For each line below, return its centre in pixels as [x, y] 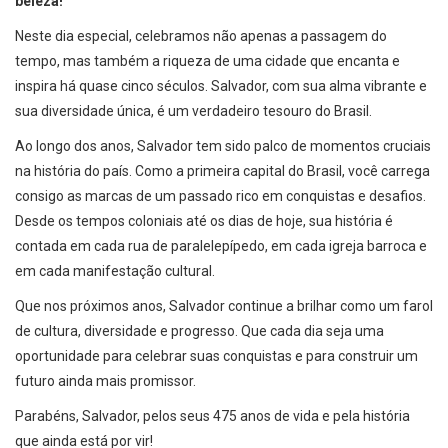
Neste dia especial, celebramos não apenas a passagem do [201, 36]
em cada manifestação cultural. [115, 271]
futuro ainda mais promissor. [105, 381]
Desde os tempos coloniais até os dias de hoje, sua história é [204, 221]
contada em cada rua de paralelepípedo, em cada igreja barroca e [221, 246]
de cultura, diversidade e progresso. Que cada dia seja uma [199, 331]
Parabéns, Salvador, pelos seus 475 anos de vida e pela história [212, 416]
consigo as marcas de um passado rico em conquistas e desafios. [220, 196]
